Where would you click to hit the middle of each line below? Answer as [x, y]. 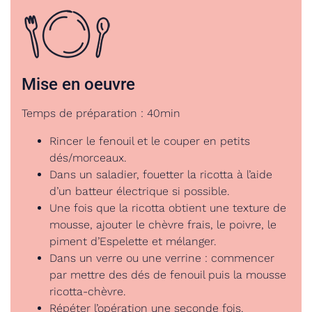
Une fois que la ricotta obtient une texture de [168, 208]
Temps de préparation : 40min [101, 113]
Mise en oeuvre [78, 84]
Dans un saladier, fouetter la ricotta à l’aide [161, 174]
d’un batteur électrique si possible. [140, 191]
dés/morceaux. [88, 158]
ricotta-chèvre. [88, 291]
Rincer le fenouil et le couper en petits [150, 141]
